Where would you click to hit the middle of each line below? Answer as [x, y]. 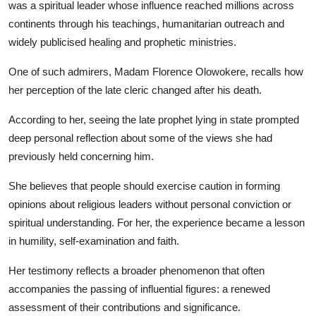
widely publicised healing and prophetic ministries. [122, 42]
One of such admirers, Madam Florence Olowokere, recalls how [156, 71]
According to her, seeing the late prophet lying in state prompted [154, 119]
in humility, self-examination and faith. [94, 241]
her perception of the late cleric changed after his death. [135, 90]
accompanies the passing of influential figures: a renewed [139, 288]
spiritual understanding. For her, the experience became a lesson [157, 222]
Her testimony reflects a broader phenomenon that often [136, 270]
